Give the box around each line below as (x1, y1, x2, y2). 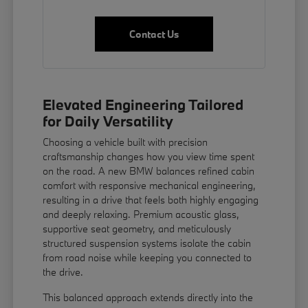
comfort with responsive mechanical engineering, (43, 179, 256, 192)
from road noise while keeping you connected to (43, 251, 252, 265)
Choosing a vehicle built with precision (43, 135, 208, 149)
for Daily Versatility (43, 111, 174, 131)
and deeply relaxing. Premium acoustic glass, (43, 208, 240, 221)
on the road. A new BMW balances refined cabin (43, 164, 255, 178)
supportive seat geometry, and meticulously (43, 222, 232, 236)
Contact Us (129, 27, 179, 41)
